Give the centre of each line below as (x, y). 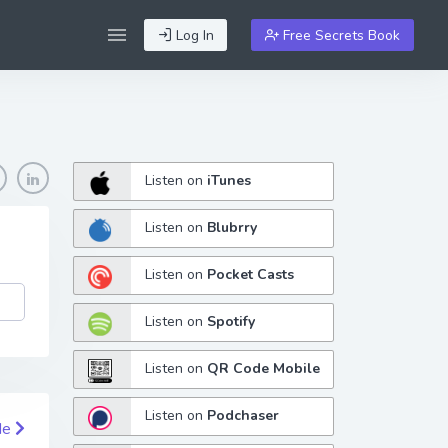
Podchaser (243, 416)
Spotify (231, 322)
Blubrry (232, 228)
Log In (192, 35)
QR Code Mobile (264, 369)
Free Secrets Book (340, 35)
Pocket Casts (251, 275)
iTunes (229, 181)
